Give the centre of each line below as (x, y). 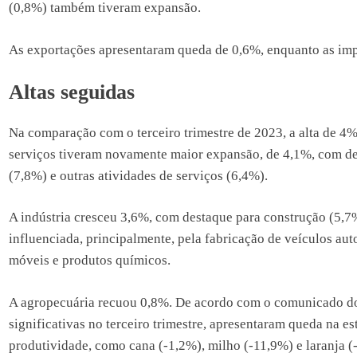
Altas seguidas (71, 92)
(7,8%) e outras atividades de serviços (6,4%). (138, 175)
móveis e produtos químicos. (89, 261)
